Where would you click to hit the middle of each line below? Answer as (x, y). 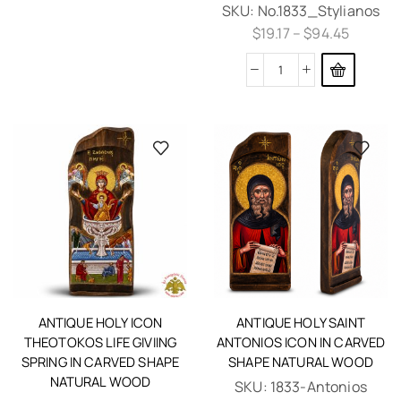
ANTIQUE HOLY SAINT (301, 323)
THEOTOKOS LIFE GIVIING (100, 342)
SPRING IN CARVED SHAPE (100, 362)
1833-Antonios (318, 387)
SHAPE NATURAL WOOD (301, 362)
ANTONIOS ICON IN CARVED (301, 342)
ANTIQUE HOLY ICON (100, 323)
